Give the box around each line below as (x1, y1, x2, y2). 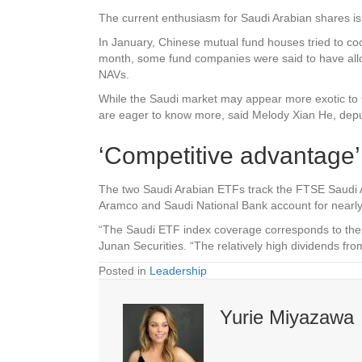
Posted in (99, 263, 149, 277)
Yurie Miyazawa (220, 305, 354, 328)
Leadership (149, 263, 207, 277)
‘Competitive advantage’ (99, 141, 360, 169)
